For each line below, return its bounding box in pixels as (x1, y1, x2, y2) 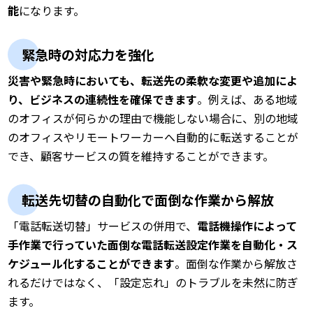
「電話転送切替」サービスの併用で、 (8, 217, 198, 234)
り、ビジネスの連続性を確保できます (8, 90, 198, 108)
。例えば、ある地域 (197, 90, 298, 108)
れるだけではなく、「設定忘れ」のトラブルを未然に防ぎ (8, 273, 299, 291)
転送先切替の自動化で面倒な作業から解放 (22, 189, 275, 209)
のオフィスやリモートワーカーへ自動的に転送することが (8, 128, 299, 145)
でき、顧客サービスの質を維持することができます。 (8, 147, 275, 164)
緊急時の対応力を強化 (22, 44, 155, 64)
